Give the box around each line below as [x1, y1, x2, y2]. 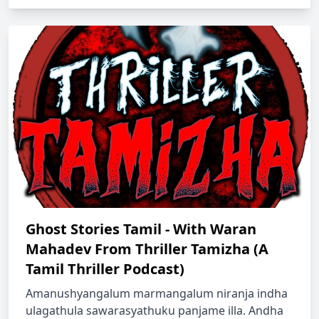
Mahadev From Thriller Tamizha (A [26, 239, 268, 258]
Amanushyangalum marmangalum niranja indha [26, 286, 288, 301]
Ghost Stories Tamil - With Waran [26, 219, 256, 239]
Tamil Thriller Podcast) [26, 259, 184, 278]
